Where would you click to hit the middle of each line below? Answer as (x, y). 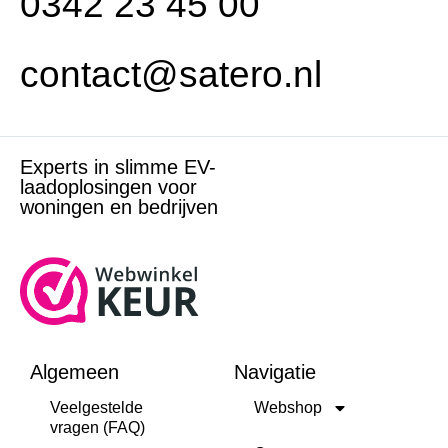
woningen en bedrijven (119, 206)
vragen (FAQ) (97, 427)
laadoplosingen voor (108, 186)
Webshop (288, 407)
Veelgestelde (96, 407)
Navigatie (275, 371)
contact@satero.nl (171, 74)
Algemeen (74, 371)
